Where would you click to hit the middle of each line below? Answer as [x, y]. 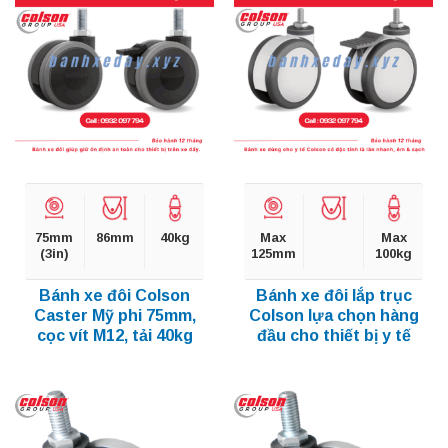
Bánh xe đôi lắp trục [333, 296]
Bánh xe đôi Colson [114, 296]
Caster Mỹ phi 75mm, [114, 316]
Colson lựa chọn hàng [333, 316]
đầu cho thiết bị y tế [333, 336]
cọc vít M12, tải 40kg [114, 336]
